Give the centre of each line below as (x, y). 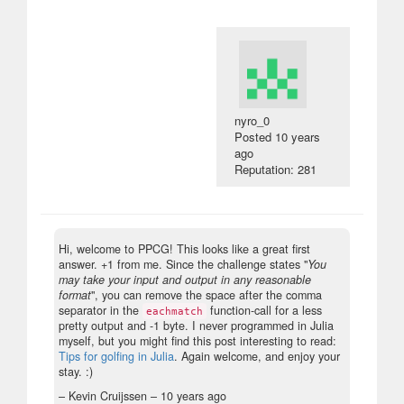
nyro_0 (252, 120)
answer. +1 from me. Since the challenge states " (183, 264)
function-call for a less (264, 310)
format (75, 294)
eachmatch (174, 311)
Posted (255, 136)
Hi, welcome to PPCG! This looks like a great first (184, 248)
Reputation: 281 (276, 169)
